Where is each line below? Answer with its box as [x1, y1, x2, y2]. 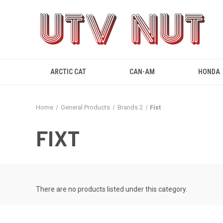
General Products [60, 104, 110, 111]
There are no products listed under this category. [36, 185, 187, 193]
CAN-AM [129, 68, 155, 76]
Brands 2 [117, 104, 143, 111]
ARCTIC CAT [50, 68, 86, 76]
